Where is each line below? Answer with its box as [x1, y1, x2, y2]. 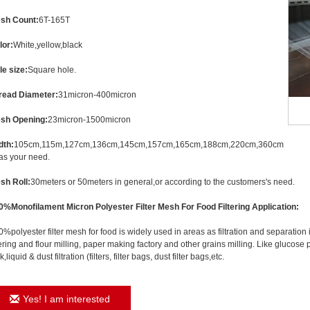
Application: [252, 202, 299, 212]
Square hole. [28, 65, 76, 75]
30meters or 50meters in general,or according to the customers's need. [30, 177, 295, 187]
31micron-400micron [58, 90, 136, 100]
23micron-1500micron [48, 115, 131, 125]
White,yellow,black [13, 40, 82, 50]
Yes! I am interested [23, 293, 110, 304]
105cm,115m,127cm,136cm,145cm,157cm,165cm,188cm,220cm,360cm [14, 140, 284, 149]
